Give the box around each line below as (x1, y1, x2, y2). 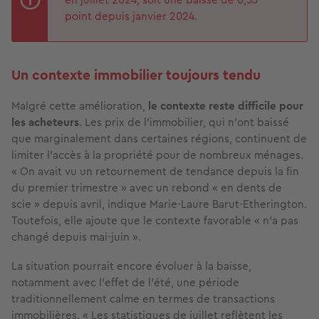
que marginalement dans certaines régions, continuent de (11, 130, 307, 147)
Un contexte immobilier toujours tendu (11, 65, 261, 86)
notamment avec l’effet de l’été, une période (11, 274, 239, 291)
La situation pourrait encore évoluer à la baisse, (11, 258, 251, 275)
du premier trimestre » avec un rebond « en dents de (11, 179, 282, 197)
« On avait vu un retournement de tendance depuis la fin (11, 163, 299, 180)
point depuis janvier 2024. (65, 8, 197, 25)
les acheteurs (11, 114, 79, 131)
